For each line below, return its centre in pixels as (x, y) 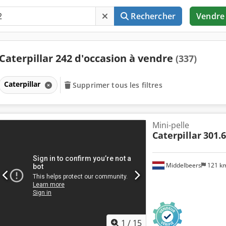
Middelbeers (183, 165)
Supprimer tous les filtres (118, 85)
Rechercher (153, 16)
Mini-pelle (171, 125)
